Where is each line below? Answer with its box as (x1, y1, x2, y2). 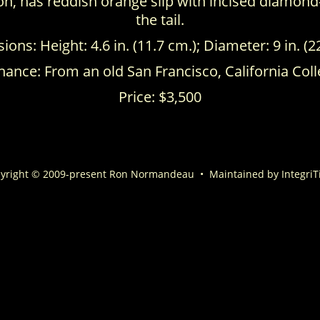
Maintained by (206, 167, 281, 181)
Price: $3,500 (119, 87, 201, 106)
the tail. (136, 10, 184, 29)
